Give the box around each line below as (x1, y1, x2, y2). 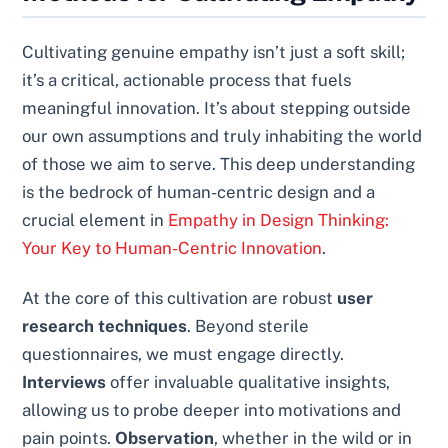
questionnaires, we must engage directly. (22, 343, 345, 364)
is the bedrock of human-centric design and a (22, 182, 376, 203)
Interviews (22, 371, 107, 392)
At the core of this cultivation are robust (22, 287, 338, 308)
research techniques (22, 315, 188, 336)
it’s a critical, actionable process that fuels (22, 70, 352, 91)
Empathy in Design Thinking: (168, 210, 390, 231)
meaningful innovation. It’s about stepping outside (22, 98, 412, 119)
